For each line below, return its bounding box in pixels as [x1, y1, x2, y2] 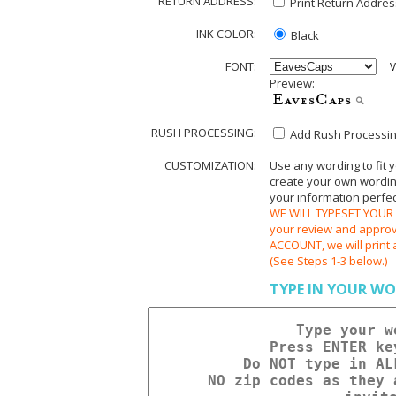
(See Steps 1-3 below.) [269, 252, 387, 269]
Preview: [269, 74, 315, 91]
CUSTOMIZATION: [164, 156, 257, 173]
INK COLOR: [196, 26, 257, 42]
